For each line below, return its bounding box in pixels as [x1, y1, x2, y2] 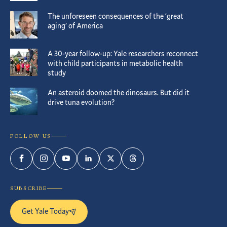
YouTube [65, 158, 99, 170]
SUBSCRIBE [10, 184, 47, 192]
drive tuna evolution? [48, 97, 115, 107]
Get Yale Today [22, 206, 69, 216]
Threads [132, 158, 164, 170]
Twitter [109, 158, 137, 170]
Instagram [43, 158, 82, 170]
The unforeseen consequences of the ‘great [48, 11, 183, 21]
